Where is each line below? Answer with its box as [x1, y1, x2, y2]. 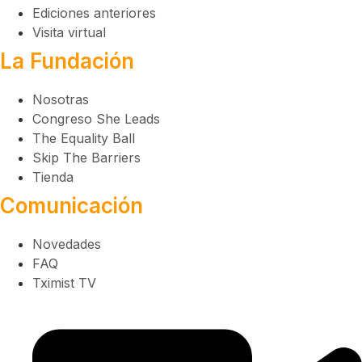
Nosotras [32, 91, 89, 107]
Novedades [32, 236, 101, 252]
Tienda [32, 169, 74, 185]
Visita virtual [32, 24, 106, 40]
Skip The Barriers [32, 149, 141, 166]
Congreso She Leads [32, 111, 160, 127]
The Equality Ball [32, 130, 135, 146]
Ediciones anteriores [32, 5, 156, 21]
